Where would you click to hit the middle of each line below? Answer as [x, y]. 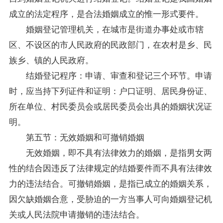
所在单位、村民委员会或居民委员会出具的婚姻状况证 [110, 106]
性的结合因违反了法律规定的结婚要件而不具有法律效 [110, 167]
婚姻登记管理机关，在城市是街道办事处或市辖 [106, 28]
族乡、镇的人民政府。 [51, 59]
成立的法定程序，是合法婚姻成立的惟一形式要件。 [106, 13]
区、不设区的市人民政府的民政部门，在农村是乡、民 [110, 44]
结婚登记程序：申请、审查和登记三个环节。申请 [110, 75]
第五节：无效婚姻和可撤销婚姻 [76, 136]
